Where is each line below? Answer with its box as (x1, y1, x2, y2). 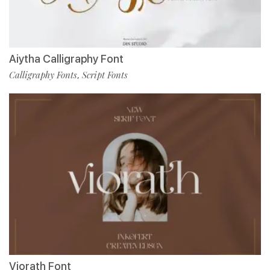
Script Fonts (82, 68, 128, 81)
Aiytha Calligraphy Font (9, 52, 124, 65)
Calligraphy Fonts (9, 68, 77, 81)
